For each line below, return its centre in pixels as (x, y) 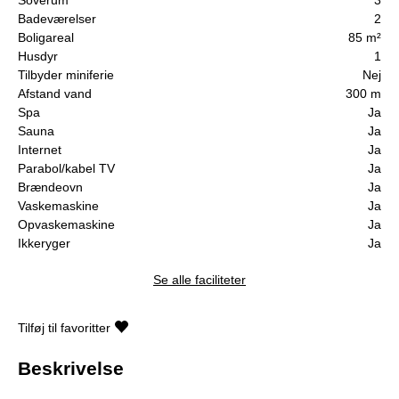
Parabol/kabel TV (66, 168)
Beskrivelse (71, 368)
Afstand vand (55, 93)
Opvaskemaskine (66, 224)
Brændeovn (50, 187)
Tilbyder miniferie (66, 74)
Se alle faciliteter (199, 279)
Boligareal (46, 37)
